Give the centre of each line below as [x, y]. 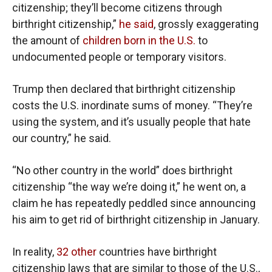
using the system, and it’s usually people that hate [131, 122]
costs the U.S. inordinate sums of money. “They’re [132, 106]
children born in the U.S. [139, 41]
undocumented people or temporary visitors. [119, 57]
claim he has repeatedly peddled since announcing [134, 203]
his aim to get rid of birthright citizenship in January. [136, 220]
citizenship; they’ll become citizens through [117, 8]
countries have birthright [157, 252]
